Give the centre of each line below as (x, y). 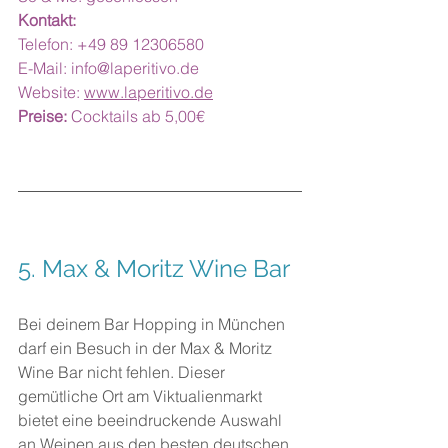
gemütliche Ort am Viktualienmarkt (142, 396)
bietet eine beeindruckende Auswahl (152, 420)
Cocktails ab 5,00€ (136, 116)
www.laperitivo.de (148, 92)
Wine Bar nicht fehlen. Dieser (123, 372)
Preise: (42, 116)
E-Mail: (44, 68)
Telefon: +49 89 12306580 (111, 44)
